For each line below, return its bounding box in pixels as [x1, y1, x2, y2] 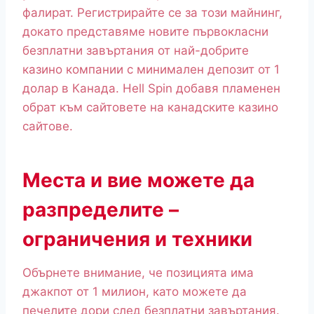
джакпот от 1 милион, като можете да [22, 285, 247, 299]
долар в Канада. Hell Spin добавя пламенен [22, 81, 280, 96]
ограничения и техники [22, 227, 252, 252]
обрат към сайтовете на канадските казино [22, 100, 278, 115]
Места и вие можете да [22, 168, 254, 193]
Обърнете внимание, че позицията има [22, 266, 254, 280]
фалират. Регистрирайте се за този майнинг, [22, 6, 282, 20]
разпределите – [22, 198, 179, 222]
